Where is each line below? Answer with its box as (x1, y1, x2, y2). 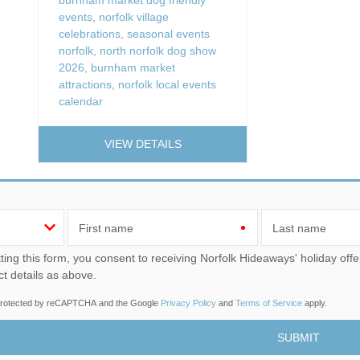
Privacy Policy (161, 297, 216, 308)
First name (79, 221, 133, 235)
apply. (302, 297, 327, 308)
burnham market (91, 60, 175, 74)
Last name (272, 221, 327, 235)
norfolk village (99, 10, 169, 23)
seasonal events (127, 27, 210, 40)
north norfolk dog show (100, 43, 216, 57)
